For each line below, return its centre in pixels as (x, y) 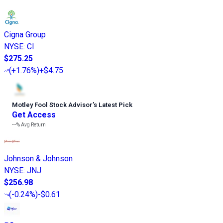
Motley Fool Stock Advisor (52, 105)
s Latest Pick (113, 105)
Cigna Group (25, 34)
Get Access (34, 114)
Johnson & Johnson (38, 158)
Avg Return (33, 124)
